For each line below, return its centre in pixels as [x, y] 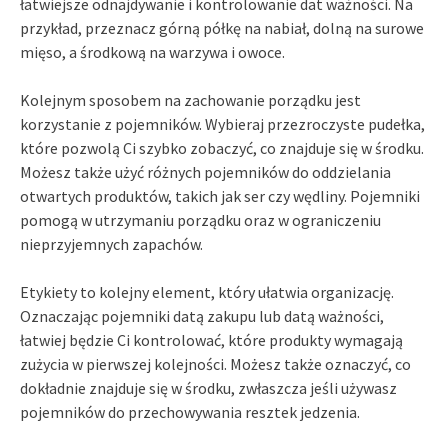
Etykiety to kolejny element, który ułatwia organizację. [207, 291]
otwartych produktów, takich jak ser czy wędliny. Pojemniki [220, 195]
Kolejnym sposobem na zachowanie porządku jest [190, 99]
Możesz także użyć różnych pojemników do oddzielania [205, 171]
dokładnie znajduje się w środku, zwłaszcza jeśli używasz [208, 387]
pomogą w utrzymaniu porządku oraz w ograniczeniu [200, 219]
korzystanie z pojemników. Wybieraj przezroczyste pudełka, [222, 123]
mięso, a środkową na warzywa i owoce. [152, 51]
